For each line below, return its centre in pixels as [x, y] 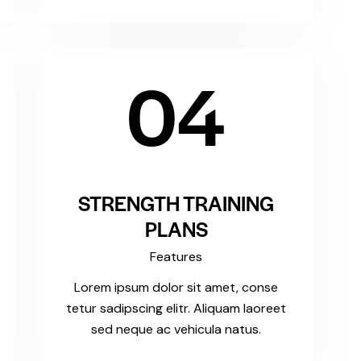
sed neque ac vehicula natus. [176, 330]
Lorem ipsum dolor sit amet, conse [176, 288]
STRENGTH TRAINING [176, 203]
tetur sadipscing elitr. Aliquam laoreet [176, 309]
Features [176, 257]
